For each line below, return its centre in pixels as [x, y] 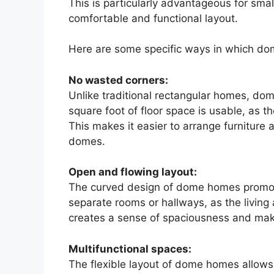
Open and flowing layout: [133, 172]
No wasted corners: [118, 80]
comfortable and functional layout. [153, 18]
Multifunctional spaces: [130, 249]
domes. [87, 141]
